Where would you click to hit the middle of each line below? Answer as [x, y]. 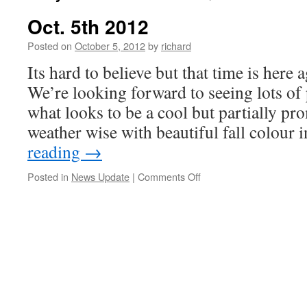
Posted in [48, 176]
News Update [100, 176]
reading [56, 151]
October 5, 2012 [110, 46]
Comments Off [169, 176]
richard [176, 46]
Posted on [50, 46]
